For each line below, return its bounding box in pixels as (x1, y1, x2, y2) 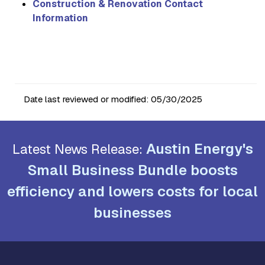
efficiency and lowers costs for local (7, 182, 258, 201)
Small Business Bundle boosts (27, 161, 238, 180)
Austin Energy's (146, 140, 253, 159)
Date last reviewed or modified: (24, 93, 151, 105)
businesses (93, 203, 172, 222)
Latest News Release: (12, 140, 146, 159)
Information (33, 11, 88, 24)
